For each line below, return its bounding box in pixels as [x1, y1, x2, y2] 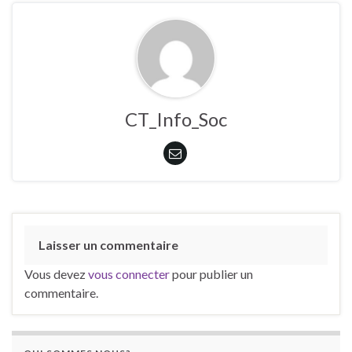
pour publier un [170, 266, 253, 282]
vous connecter [88, 266, 170, 282]
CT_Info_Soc [125, 108, 227, 131]
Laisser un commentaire [38, 237, 178, 253]
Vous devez [24, 266, 88, 282]
